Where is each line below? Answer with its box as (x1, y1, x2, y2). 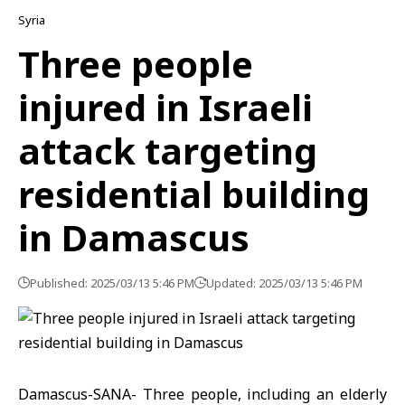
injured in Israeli (18, 82, 313, 132)
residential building (18, 169, 370, 219)
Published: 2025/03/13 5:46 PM (30, 275, 194, 291)
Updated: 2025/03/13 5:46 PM (206, 275, 363, 291)
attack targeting (18, 126, 317, 175)
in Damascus (18, 212, 250, 262)
